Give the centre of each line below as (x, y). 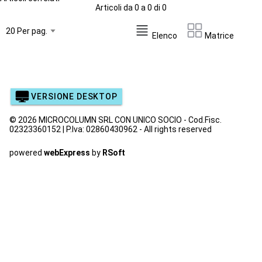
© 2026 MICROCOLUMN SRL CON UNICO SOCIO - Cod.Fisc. (116, 120)
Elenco (164, 35)
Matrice (218, 35)
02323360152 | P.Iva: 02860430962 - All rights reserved (111, 129)
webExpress (67, 153)
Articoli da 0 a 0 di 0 (131, 8)
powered (27, 153)
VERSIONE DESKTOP (74, 96)
